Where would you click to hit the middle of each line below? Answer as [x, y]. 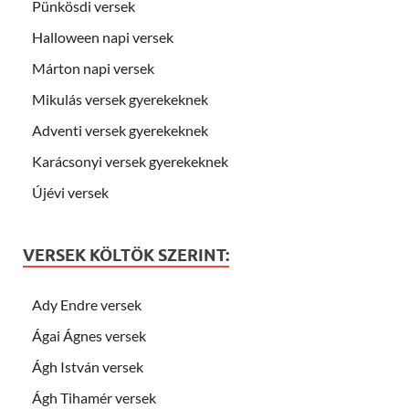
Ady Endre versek [87, 304]
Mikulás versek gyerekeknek [120, 99]
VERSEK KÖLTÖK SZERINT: [126, 255]
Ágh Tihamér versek [94, 397]
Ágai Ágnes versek [89, 335]
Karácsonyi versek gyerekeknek [130, 161]
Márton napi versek [93, 68]
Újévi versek [70, 192]
